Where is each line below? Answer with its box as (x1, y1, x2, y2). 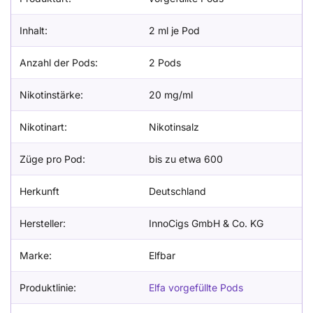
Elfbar (149, 249, 175, 262)
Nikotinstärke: (20, 89, 83, 101)
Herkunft (20, 185, 59, 198)
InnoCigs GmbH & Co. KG (149, 217, 263, 230)
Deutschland (149, 185, 206, 198)
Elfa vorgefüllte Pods (149, 282, 243, 294)
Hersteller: (20, 217, 66, 230)
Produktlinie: (20, 282, 76, 294)
